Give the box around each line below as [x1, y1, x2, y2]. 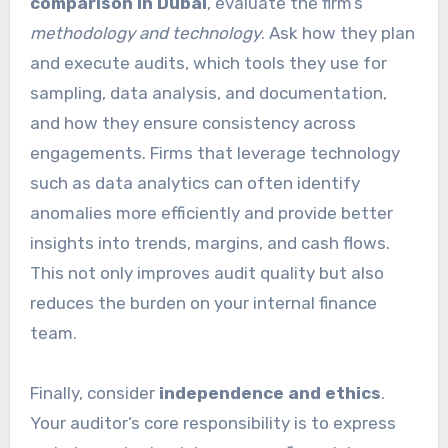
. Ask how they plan [260, 22, 415, 43]
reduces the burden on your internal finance [29, 292, 377, 313]
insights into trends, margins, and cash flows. [29, 232, 390, 253]
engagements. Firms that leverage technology [29, 142, 400, 163]
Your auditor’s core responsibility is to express [29, 412, 396, 433]
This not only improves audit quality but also [29, 262, 384, 283]
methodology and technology [29, 22, 261, 43]
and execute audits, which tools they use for [29, 52, 387, 73]
